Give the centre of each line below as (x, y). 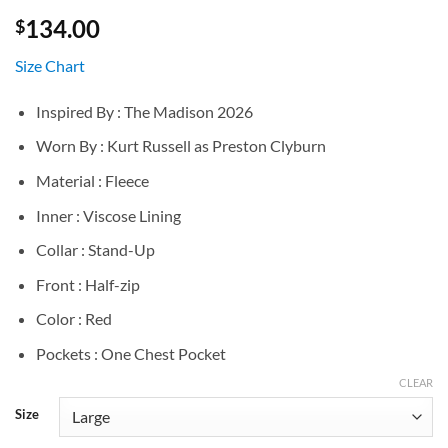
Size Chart (50, 65)
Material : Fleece (92, 181)
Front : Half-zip (87, 284)
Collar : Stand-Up (95, 250)
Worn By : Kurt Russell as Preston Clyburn (180, 146)
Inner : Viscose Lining (108, 215)
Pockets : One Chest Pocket (130, 353)
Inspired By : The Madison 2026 (144, 111)
